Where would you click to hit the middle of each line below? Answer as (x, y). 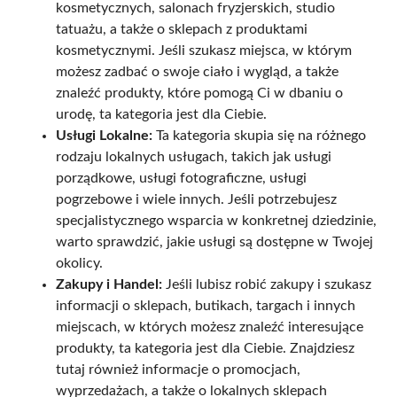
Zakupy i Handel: (109, 285)
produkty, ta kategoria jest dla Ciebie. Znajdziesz (205, 349)
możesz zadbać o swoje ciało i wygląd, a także (197, 72)
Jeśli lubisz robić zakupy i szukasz (267, 285)
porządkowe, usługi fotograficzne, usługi (181, 179)
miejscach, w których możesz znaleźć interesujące (210, 327)
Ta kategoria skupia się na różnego (259, 136)
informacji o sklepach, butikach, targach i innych (206, 306)
